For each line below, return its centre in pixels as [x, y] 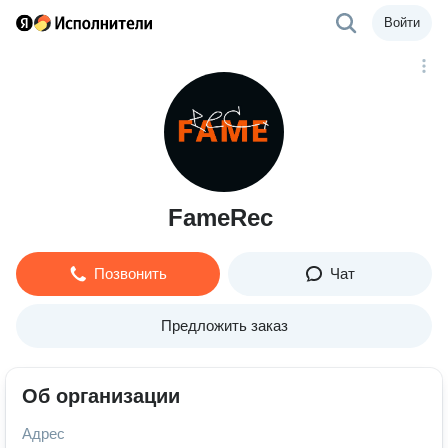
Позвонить [130, 273]
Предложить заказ [224, 325]
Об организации [101, 396]
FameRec [220, 217]
